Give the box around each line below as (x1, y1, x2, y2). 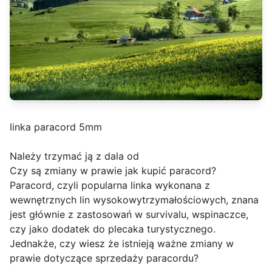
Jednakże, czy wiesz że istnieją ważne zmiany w (10, 237, 234, 250)
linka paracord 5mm (10, 121, 102, 134)
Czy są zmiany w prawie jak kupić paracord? (10, 165, 216, 177)
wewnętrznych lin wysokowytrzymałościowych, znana (10, 194, 259, 206)
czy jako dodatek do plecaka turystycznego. (10, 223, 216, 236)
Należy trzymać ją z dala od (10, 150, 139, 163)
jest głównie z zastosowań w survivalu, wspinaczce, (10, 208, 248, 221)
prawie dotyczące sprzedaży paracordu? (10, 252, 199, 265)
